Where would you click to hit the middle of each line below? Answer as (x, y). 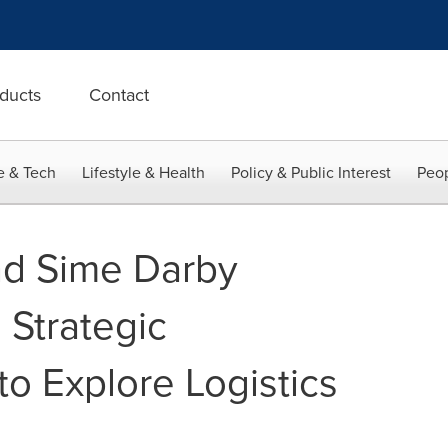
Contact (119, 95)
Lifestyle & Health (143, 172)
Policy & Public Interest (311, 172)
